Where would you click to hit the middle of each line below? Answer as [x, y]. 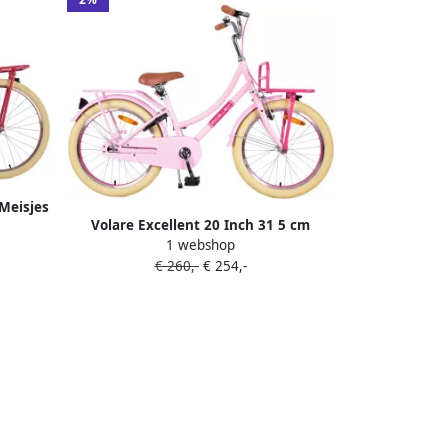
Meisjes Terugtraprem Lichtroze [200, 246]
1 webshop [200, 245]
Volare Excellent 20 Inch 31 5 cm [200, 225]
